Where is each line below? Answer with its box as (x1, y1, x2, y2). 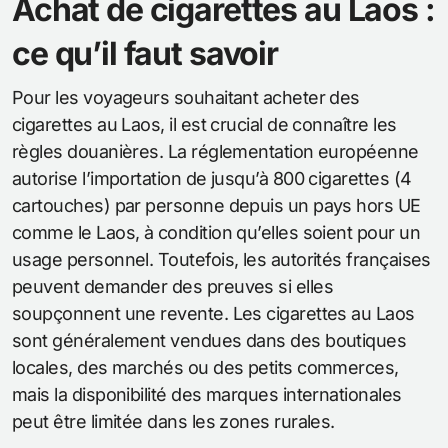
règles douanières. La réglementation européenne (12, 141, 419, 163)
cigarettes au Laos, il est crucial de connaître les (12, 114, 397, 136)
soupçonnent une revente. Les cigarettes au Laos (12, 303, 415, 325)
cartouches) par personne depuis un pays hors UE (12, 195, 421, 217)
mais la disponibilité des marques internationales (12, 384, 402, 406)
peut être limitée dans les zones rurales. (12, 411, 335, 433)
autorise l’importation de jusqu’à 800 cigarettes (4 (12, 168, 412, 190)
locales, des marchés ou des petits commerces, (12, 357, 399, 379)
